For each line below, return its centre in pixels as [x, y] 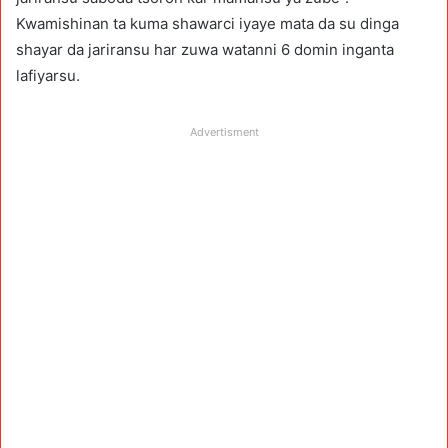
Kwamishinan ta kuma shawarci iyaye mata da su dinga [207, 23]
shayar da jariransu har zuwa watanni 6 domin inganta [205, 49]
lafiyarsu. [48, 75]
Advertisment [224, 131]
